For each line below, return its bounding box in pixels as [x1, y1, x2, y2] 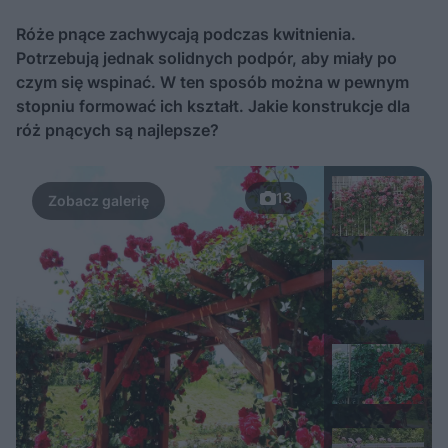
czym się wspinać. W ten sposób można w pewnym [16, 72, 409, 92]
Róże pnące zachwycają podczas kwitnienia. [16, 24, 356, 44]
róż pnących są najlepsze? [16, 120, 219, 140]
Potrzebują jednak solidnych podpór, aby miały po [16, 48, 397, 68]
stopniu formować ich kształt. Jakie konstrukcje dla [16, 96, 410, 116]
